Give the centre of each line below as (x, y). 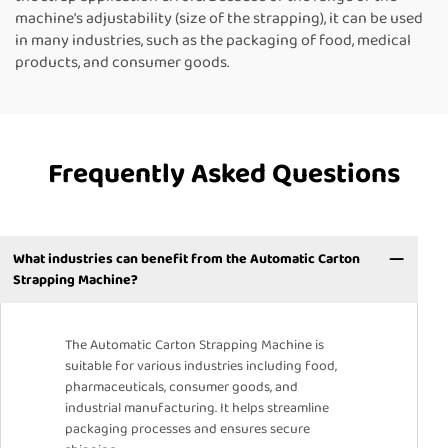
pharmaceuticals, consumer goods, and (181, 387)
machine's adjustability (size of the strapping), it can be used (219, 19)
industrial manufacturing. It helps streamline (197, 408)
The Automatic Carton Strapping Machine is (194, 345)
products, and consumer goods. (122, 63)
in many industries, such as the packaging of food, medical (213, 41)
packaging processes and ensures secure (187, 429)
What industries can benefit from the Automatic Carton (186, 258)
